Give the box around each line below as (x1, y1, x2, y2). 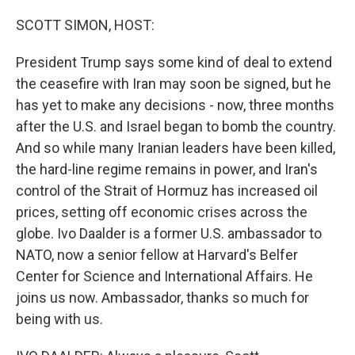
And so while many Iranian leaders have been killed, (16, 139, 335, 156)
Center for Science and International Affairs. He (16, 268, 313, 284)
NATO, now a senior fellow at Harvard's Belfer (16, 246, 298, 263)
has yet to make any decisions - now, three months (16, 97, 334, 113)
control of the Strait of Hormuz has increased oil (16, 182, 318, 199)
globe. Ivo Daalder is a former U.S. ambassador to (16, 225, 322, 242)
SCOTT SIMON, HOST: (16, 17, 155, 33)
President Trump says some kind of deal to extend (16, 54, 332, 71)
